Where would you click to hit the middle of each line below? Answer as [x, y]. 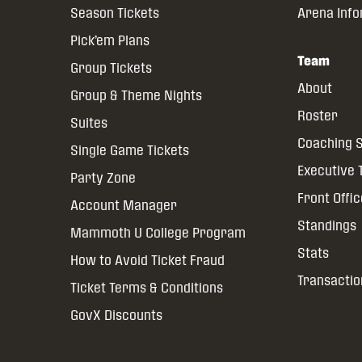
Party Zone [103, 178]
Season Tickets [115, 13]
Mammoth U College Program [158, 233]
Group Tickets [111, 68]
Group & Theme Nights [136, 95]
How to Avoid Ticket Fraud [147, 260]
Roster [318, 116]
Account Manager [124, 205]
